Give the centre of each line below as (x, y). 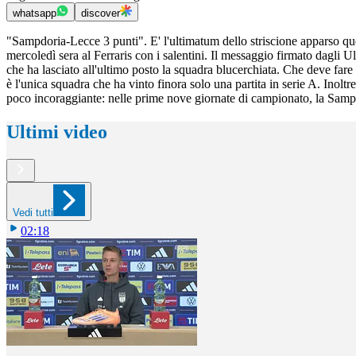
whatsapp (35, 14)
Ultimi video (57, 132)
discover (101, 14)
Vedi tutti (33, 212)
